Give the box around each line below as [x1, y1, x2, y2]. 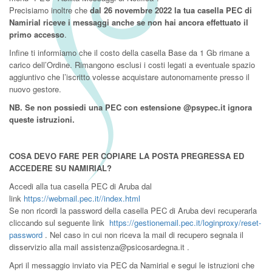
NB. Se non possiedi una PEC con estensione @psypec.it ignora [9, 101, 252, 113]
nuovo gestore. [9, 83, 61, 95]
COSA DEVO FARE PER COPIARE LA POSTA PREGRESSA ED [9, 150, 244, 161]
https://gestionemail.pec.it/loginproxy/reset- [109, 217, 261, 228]
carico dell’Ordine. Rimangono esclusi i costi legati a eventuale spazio [9, 59, 255, 70]
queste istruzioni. [9, 114, 75, 125]
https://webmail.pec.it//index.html [24, 192, 140, 204]
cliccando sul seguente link [9, 217, 109, 228]
